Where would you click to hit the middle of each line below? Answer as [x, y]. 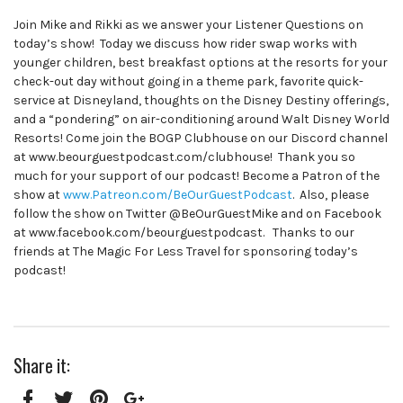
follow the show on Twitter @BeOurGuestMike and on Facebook [197, 213]
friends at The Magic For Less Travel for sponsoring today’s [186, 251]
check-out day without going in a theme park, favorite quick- [188, 81]
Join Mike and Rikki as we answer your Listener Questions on [188, 24]
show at [38, 194]
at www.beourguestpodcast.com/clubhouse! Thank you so [184, 157]
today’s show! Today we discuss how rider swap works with [185, 43]
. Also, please [331, 194]
